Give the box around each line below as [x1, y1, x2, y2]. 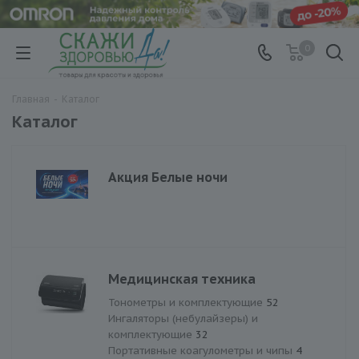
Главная [12, 92, 50, 105]
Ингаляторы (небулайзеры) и [108, 311, 258, 325]
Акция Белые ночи [108, 168, 228, 185]
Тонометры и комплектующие [108, 295, 266, 309]
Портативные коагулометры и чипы [108, 343, 296, 357]
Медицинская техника [108, 270, 256, 287]
